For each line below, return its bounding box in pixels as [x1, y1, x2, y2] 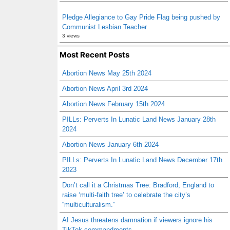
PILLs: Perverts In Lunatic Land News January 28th [62, 116, 216, 123]
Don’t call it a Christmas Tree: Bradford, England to [62, 181, 214, 189]
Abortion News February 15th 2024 [62, 100, 165, 108]
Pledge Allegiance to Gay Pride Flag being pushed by [62, 13, 220, 21]
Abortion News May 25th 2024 [62, 69, 151, 77]
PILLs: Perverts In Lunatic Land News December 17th [62, 156, 222, 164]
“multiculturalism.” [62, 201, 115, 208]
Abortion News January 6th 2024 [62, 141, 159, 148]
